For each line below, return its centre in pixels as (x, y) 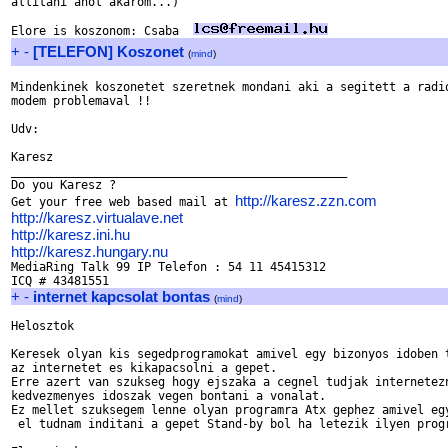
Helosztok (42, 326)
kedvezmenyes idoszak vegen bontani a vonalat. (168, 396)
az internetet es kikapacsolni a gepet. (144, 368)
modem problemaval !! (81, 101)
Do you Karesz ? (63, 185)
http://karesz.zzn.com (306, 200)
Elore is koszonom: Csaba (102, 31)
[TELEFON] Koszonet (108, 51)
